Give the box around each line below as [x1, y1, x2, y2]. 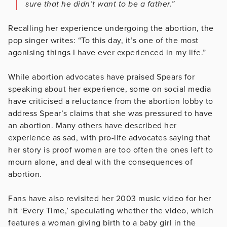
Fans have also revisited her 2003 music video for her [8, 193, 211, 204]
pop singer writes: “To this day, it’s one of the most [8, 35, 199, 46]
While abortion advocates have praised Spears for [8, 71, 195, 82]
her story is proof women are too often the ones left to [8, 144, 213, 155]
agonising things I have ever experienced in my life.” [8, 47, 206, 58]
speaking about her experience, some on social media [8, 84, 211, 94]
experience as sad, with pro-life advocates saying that [8, 132, 210, 143]
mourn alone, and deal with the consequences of [8, 157, 193, 167]
